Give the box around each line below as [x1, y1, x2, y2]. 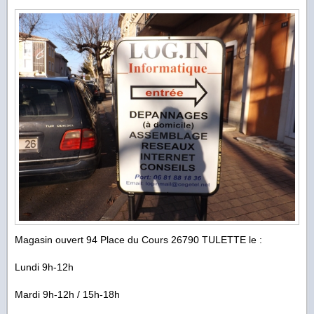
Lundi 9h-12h [15, 261, 74, 273]
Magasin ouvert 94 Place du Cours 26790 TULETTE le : [15, 233, 262, 245]
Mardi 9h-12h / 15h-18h [15, 288, 120, 300]
